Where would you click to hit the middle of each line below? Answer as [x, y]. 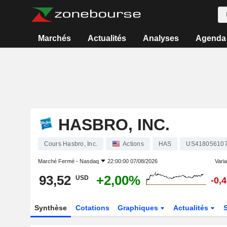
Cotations [92, 208]
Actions [133, 144]
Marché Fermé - [59, 161]
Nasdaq [89, 161]
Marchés [55, 38]
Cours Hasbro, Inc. [70, 144]
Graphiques [139, 208]
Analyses [161, 38]
